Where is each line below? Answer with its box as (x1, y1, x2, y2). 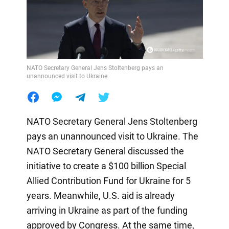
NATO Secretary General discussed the (26, 145, 184, 156)
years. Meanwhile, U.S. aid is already (26, 190, 175, 201)
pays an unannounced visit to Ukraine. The (26, 130, 198, 142)
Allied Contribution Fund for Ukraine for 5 (26, 175, 191, 186)
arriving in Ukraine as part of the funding (26, 204, 188, 216)
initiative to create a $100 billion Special (26, 160, 186, 171)
